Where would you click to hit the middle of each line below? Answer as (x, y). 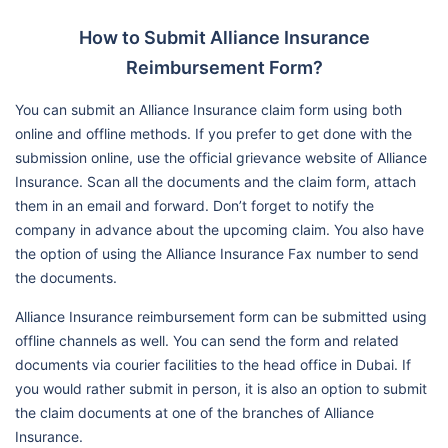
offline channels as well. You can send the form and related (207, 341)
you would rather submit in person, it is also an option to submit (221, 389)
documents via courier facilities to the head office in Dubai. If (213, 365)
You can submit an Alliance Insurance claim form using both (208, 110)
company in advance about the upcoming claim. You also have (219, 230)
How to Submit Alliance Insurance (224, 38)
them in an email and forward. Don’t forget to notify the (194, 206)
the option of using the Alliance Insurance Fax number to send (217, 254)
